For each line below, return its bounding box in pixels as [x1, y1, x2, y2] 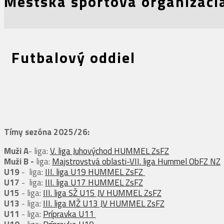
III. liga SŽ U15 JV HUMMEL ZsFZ [43, 186, 161, 199]
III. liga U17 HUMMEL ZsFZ [45, 176, 143, 189]
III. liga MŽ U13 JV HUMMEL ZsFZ [43, 197, 164, 210]
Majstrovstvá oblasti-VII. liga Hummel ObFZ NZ [52, 155, 220, 168]
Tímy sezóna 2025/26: [4, 125, 89, 138]
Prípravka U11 [43, 207, 96, 220]
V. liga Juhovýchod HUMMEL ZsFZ [50, 144, 169, 157]
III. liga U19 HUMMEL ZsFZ [45, 165, 145, 178]
